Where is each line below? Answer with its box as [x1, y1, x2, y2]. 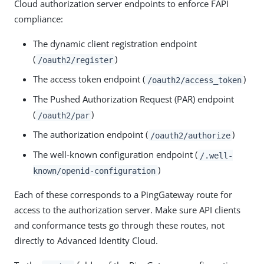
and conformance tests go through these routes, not [14, 219, 225, 232]
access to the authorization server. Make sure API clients [14, 204, 240, 216]
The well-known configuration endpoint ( [33, 148, 197, 161]
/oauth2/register [37, 55, 113, 65]
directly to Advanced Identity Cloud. [14, 235, 158, 247]
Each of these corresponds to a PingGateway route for [14, 189, 232, 201]
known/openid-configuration [33, 166, 156, 176]
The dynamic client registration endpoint [33, 38, 197, 50]
